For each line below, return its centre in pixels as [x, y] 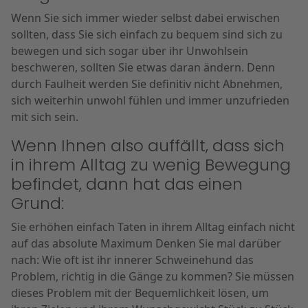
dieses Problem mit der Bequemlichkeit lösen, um [140, 293]
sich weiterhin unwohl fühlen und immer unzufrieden [150, 100]
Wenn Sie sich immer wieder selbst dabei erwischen [145, 18]
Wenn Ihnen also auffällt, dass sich [148, 145]
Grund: [37, 203]
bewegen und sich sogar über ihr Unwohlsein [130, 51]
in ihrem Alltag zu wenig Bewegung [151, 165]
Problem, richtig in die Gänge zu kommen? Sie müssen [153, 276]
